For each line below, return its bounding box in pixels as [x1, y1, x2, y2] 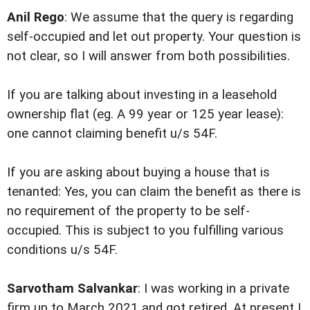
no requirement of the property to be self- [7, 203, 250, 219]
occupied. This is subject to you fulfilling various [7, 223, 284, 239]
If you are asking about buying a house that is [7, 165, 270, 181]
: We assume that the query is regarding [64, 10, 293, 26]
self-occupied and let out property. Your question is [7, 29, 301, 45]
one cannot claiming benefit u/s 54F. [7, 126, 217, 142]
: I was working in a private [138, 281, 289, 297]
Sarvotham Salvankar [7, 281, 138, 297]
